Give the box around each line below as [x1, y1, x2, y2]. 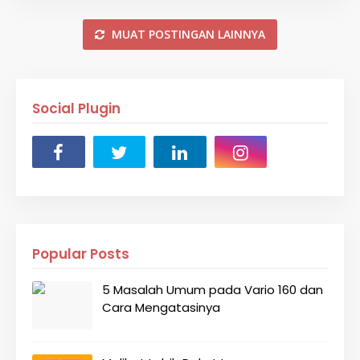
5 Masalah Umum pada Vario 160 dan [102, 281, 323, 298]
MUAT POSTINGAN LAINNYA [108, 27, 265, 42]
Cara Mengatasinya [102, 299, 220, 316]
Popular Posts [32, 244, 129, 264]
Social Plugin [32, 99, 121, 118]
